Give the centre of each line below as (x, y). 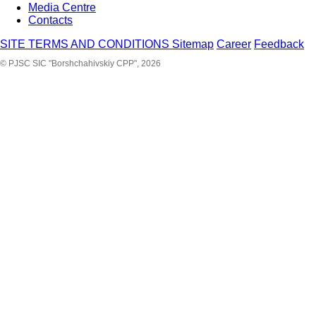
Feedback (279, 44)
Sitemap (193, 44)
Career (234, 44)
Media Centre (62, 8)
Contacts (50, 20)
